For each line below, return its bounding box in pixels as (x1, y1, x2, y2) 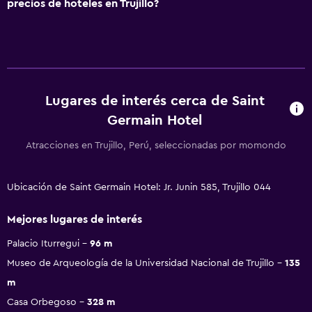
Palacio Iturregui (7, 238, 79, 249)
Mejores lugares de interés (7, 213, 142, 225)
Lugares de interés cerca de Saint (45, 93, 265, 108)
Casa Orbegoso (7, 297, 77, 307)
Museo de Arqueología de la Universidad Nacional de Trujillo (7, 258, 274, 268)
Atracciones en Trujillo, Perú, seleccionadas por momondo (26, 140, 286, 150)
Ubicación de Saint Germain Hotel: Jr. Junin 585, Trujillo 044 (7, 182, 271, 192)
